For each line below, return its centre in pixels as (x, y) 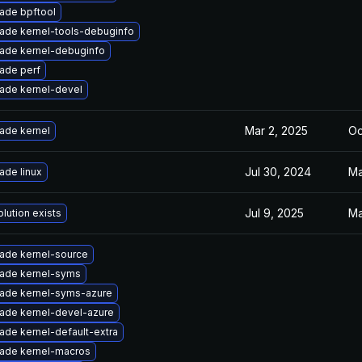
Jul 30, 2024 (278, 172)
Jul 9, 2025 (274, 213)
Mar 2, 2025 (276, 130)
